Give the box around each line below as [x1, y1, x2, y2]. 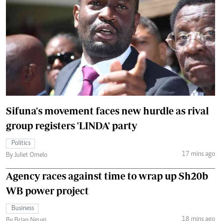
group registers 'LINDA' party [6, 119, 137, 131]
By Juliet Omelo [6, 151, 47, 159]
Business [11, 205, 34, 212]
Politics [11, 140, 31, 147]
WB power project [6, 184, 89, 196]
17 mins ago [181, 151, 215, 158]
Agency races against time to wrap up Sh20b [6, 170, 208, 182]
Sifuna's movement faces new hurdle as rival [6, 105, 209, 116]
